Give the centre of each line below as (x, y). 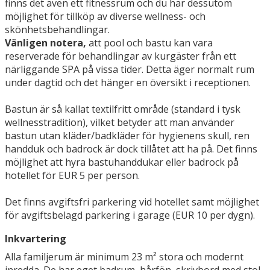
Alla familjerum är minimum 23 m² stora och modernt (124, 257)
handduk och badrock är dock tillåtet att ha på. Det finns (131, 149)
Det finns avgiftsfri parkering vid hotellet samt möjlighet (132, 202)
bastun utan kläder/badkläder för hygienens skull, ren (127, 136)
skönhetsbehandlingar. (57, 30)
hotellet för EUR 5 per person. (72, 176)
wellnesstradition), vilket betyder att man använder (120, 123)
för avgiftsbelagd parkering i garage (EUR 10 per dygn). (130, 215)
